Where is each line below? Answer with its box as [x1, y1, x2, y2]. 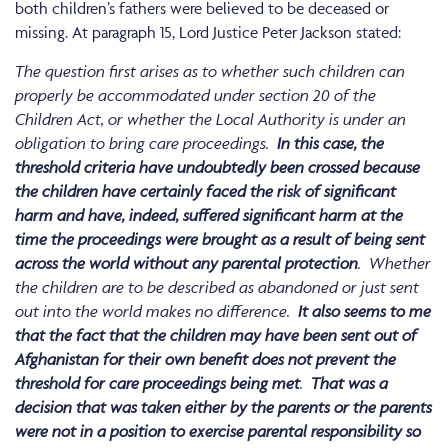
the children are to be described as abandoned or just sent [15, 277, 419, 298]
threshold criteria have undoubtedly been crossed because [15, 157, 420, 178]
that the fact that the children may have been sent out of [15, 325, 417, 346]
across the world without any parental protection [15, 253, 358, 274]
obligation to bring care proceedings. [15, 133, 277, 154]
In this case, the [277, 133, 384, 154]
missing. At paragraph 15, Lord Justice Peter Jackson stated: [15, 22, 401, 43]
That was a [311, 373, 388, 394]
